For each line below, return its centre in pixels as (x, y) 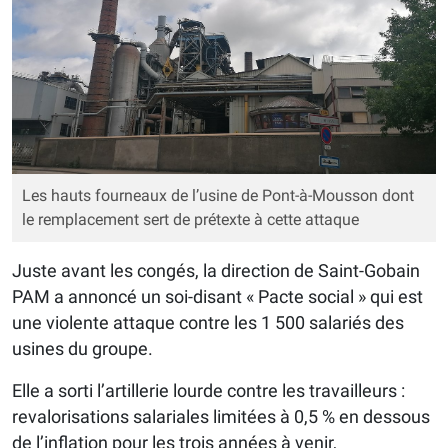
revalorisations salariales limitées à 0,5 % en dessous (221, 416)
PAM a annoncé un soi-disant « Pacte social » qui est (217, 296)
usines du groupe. (82, 348)
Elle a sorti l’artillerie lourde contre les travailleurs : (208, 390)
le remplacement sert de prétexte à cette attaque (190, 219)
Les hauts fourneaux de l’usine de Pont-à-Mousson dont (218, 195)
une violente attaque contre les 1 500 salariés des (208, 322)
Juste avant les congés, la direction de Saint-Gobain (216, 270)
